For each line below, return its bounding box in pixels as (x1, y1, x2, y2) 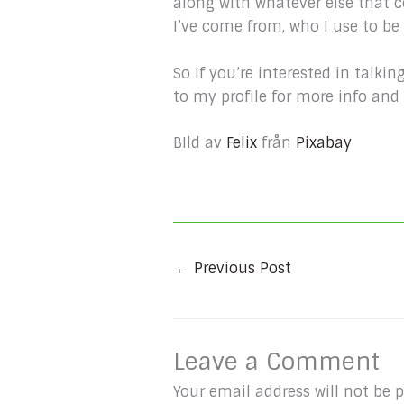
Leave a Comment (173, 345, 380, 377)
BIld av (173, 133, 226, 153)
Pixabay (296, 133, 352, 153)
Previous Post (189, 259, 291, 279)
